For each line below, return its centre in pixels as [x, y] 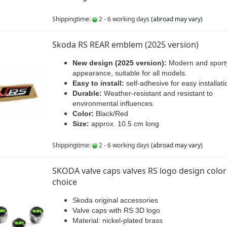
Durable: [87, 93]
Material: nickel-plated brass [117, 220]
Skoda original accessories [115, 200]
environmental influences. [113, 103]
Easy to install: [98, 83]
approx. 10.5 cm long [124, 124]
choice [64, 182]
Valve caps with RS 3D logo [116, 210]
